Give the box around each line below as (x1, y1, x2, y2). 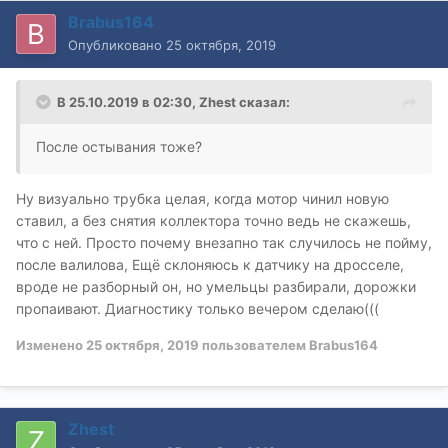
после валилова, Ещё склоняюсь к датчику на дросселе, (16, 255, 404, 273)
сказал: (236, 93, 290, 110)
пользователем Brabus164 (199, 336, 378, 353)
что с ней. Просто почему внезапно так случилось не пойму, (16, 233, 432, 251)
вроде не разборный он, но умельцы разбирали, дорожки (16, 277, 416, 295)
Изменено (16, 336, 86, 353)
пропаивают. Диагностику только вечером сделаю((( (16, 299, 379, 317)
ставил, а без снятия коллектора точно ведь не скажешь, (16, 211, 411, 229)
